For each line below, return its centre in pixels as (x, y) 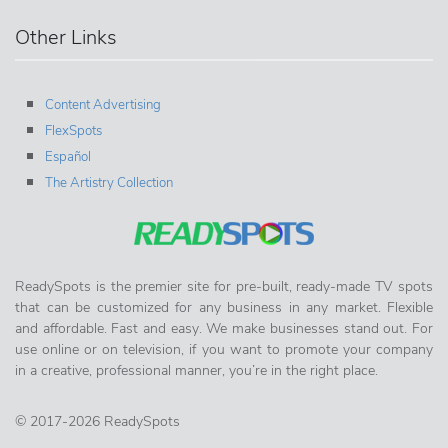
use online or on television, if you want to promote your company (224, 350)
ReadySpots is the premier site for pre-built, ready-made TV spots (224, 287)
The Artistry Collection (109, 182)
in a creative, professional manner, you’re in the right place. (196, 371)
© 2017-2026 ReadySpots (97, 422)
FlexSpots (73, 130)
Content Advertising (103, 104)
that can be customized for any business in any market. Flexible (224, 308)
